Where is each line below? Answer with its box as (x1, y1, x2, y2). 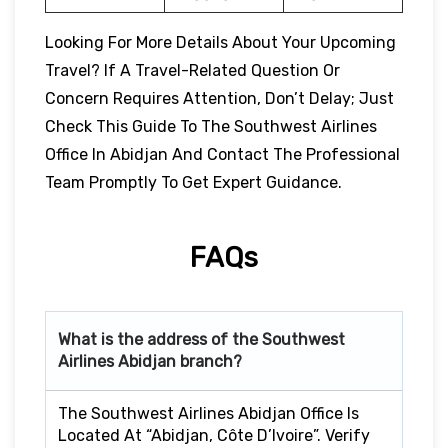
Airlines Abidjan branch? (58, 351, 242, 371)
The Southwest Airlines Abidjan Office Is (58, 403, 359, 423)
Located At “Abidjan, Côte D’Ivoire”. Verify (58, 425, 370, 445)
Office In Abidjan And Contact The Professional (45, 144, 400, 164)
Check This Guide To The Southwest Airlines (45, 116, 377, 136)
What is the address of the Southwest (58, 329, 345, 349)
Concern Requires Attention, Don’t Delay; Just (45, 88, 394, 108)
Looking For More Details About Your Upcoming (45, 32, 396, 52)
